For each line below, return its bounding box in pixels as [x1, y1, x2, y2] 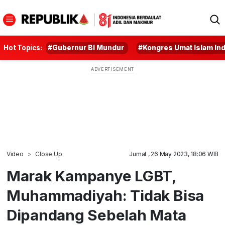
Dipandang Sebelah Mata [6, 206, 186, 224]
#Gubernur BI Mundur [48, 44, 125, 52]
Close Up [35, 150, 62, 158]
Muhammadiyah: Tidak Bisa [6, 186, 204, 204]
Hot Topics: [4, 44, 42, 52]
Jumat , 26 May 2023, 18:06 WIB [129, 150, 219, 158]
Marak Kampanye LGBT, [6, 167, 177, 185]
